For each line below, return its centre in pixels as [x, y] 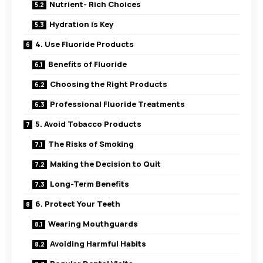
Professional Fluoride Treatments [117, 104]
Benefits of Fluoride [87, 64]
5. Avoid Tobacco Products [88, 124]
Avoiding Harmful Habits [98, 244]
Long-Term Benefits [90, 184]
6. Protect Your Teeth [78, 204]
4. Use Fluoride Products [85, 44]
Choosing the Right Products [109, 84]
